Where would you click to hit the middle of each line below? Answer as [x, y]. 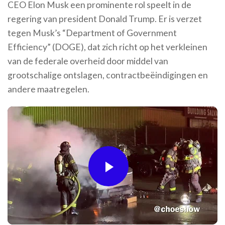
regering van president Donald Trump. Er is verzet [105, 19]
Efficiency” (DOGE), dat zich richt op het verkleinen [107, 47]
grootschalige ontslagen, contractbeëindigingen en [108, 75]
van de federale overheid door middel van [88, 61]
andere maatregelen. [48, 89]
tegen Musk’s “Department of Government [92, 33]
